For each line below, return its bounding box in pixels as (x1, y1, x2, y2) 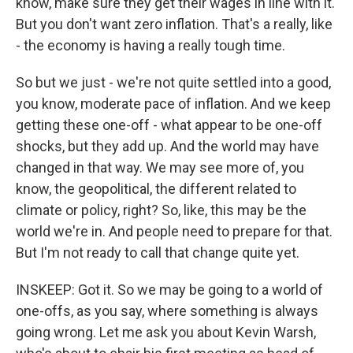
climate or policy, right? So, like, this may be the (16, 202, 307, 218)
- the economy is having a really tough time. (16, 37, 285, 54)
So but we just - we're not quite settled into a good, (16, 74, 331, 91)
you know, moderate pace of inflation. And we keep (16, 95, 331, 112)
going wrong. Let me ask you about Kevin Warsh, (16, 324, 316, 340)
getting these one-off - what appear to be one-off (16, 117, 322, 133)
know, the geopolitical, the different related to (16, 180, 296, 197)
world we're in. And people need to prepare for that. (16, 223, 333, 240)
